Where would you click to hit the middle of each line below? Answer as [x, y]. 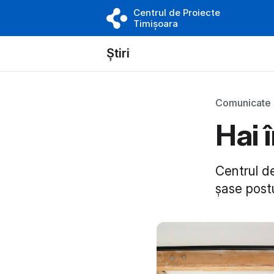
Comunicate [243, 103]
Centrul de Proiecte [177, 12]
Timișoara [156, 23]
